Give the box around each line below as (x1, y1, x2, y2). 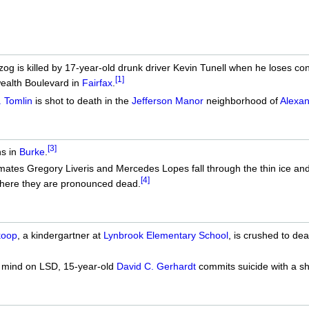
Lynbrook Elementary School (103, 229, 228, 241)
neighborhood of (203, 94, 280, 106)
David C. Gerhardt (116, 260, 196, 272)
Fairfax (81, 77, 112, 88)
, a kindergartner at (17, 229, 103, 241)
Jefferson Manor (131, 94, 203, 106)
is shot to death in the (32, 94, 132, 106)
